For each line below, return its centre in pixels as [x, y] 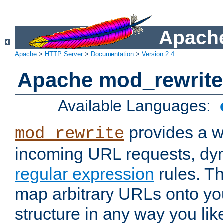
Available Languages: [137, 106]
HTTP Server [64, 54]
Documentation [112, 54]
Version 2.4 [158, 54]
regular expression [85, 174]
